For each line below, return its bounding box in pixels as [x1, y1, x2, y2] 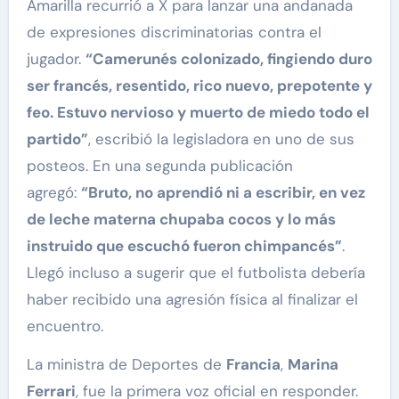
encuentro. [26, 316, 103, 337]
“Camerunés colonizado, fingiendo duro [85, 49, 372, 69]
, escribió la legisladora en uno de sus [87, 129, 354, 150]
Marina [287, 354, 338, 375]
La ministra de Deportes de [26, 354, 226, 375]
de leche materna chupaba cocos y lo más [26, 209, 336, 230]
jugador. [26, 49, 85, 69]
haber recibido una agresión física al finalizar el [26, 289, 358, 310]
